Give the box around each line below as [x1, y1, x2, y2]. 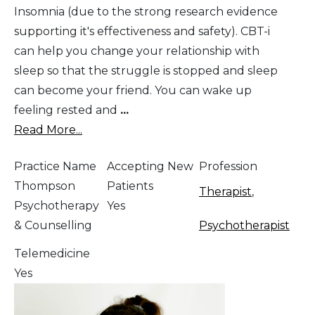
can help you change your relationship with [14, 44, 259, 58]
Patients [106, 179, 153, 193]
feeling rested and [14, 103, 120, 117]
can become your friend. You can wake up [14, 83, 252, 97]
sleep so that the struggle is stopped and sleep [14, 63, 278, 77]
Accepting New [106, 159, 193, 173]
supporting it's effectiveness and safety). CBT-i [14, 24, 270, 38]
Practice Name [14, 159, 96, 173]
